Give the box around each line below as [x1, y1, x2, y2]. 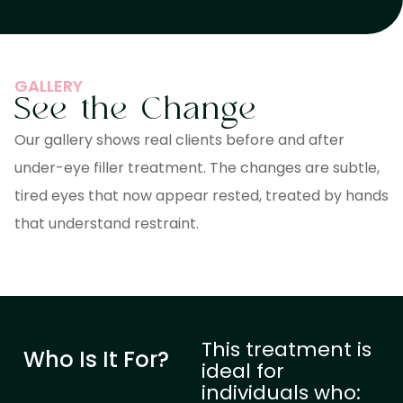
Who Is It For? [23, 344, 169, 374]
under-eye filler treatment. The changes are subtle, [14, 157, 380, 178]
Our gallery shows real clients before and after [14, 129, 345, 150]
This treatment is [201, 335, 372, 363]
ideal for [201, 356, 284, 385]
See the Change [14, 89, 257, 130]
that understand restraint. [14, 212, 199, 234]
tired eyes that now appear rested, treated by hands [14, 184, 389, 206]
